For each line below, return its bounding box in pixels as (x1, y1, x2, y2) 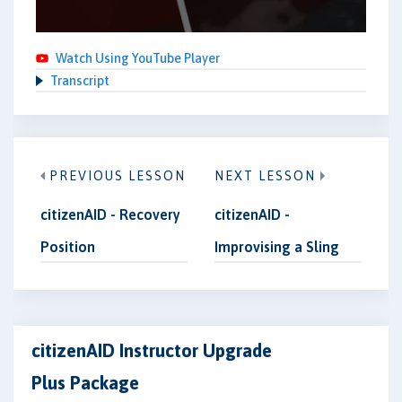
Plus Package (31, 372, 139, 393)
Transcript (50, 73, 109, 88)
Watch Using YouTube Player (56, 50, 220, 66)
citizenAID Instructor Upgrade (31, 340, 272, 361)
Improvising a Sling (214, 239, 339, 255)
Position (40, 239, 95, 255)
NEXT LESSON (214, 169, 316, 183)
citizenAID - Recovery (40, 206, 180, 223)
